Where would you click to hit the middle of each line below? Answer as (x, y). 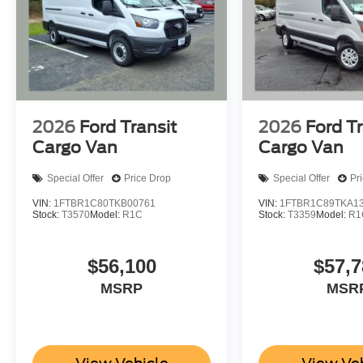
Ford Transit (128, 127)
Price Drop (147, 179)
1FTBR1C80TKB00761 (105, 203)
